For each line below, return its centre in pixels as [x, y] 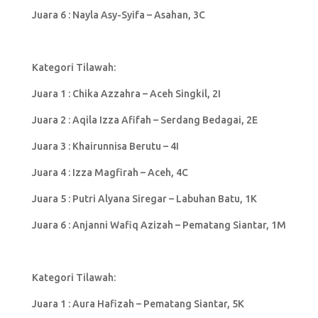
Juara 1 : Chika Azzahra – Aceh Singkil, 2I [126, 93]
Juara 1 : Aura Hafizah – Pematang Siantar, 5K [138, 303]
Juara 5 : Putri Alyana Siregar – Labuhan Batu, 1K [144, 198]
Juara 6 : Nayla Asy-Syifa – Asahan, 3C [118, 15]
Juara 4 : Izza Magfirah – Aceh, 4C [110, 172]
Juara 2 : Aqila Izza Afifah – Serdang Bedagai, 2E [144, 120]
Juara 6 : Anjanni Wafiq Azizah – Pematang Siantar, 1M [159, 225]
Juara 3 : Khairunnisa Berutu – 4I [105, 146]
